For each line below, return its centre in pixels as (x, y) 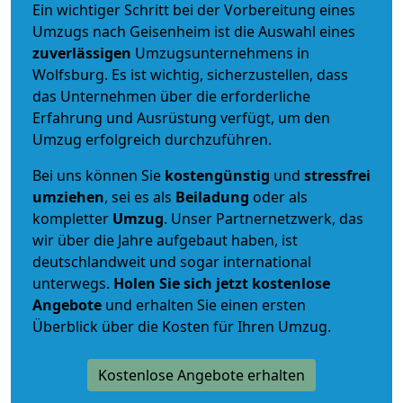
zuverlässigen (84, 53)
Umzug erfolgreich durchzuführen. (152, 139)
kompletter (72, 218)
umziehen (68, 197)
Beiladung (212, 197)
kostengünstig (217, 175)
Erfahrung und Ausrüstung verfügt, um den (181, 117)
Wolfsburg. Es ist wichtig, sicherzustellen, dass (190, 74)
